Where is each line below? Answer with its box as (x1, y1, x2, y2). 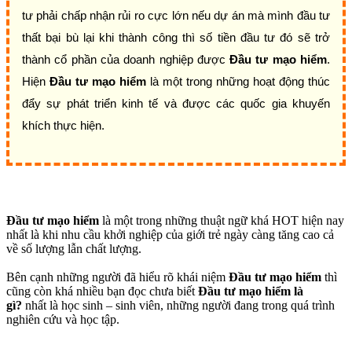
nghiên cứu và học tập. (6, 312, 119, 326)
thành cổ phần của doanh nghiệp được (22, 52, 230, 66)
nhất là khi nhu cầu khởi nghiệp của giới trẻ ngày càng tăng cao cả (6, 227, 334, 241)
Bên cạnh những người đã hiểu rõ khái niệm (6, 269, 229, 284)
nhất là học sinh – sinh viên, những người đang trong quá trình (22, 298, 335, 312)
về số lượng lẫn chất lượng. (6, 241, 141, 255)
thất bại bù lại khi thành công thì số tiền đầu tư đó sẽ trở (22, 30, 330, 44)
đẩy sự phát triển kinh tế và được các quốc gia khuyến (22, 96, 330, 110)
